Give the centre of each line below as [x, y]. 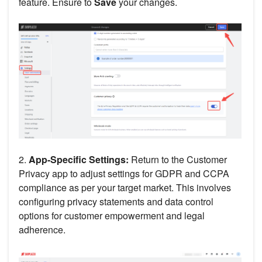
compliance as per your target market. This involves [125, 188]
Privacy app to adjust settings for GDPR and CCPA [124, 174]
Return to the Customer [178, 160]
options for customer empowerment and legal [112, 216]
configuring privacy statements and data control [116, 202]
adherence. [42, 230]
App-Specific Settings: [79, 160]
